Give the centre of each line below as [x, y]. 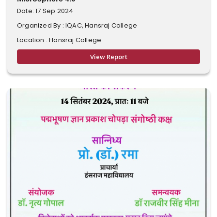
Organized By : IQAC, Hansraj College [77, 25]
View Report [108, 57]
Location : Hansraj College [59, 40]
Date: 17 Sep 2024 [45, 11]
